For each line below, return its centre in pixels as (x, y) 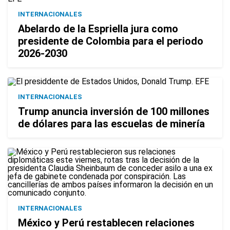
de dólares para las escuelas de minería (111, 123)
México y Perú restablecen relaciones (106, 223)
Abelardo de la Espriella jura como (98, 28)
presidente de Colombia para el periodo (111, 41)
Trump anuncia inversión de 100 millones (114, 111)
